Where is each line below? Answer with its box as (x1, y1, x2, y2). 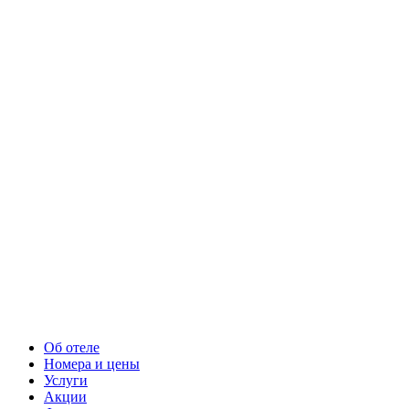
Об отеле (44, 340, 100, 355)
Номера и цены (44, 356, 140, 372)
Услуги (44, 372, 88, 388)
